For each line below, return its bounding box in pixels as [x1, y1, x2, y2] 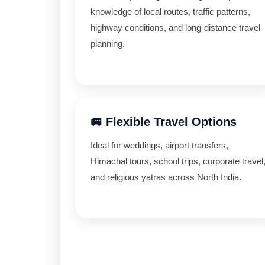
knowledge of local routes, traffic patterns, [91, 7, 250, 17]
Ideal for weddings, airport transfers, [91, 140, 228, 150]
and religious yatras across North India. [91, 172, 241, 182]
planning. [91, 38, 125, 49]
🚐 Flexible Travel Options [91, 115, 237, 128]
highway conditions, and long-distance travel [91, 22, 260, 33]
